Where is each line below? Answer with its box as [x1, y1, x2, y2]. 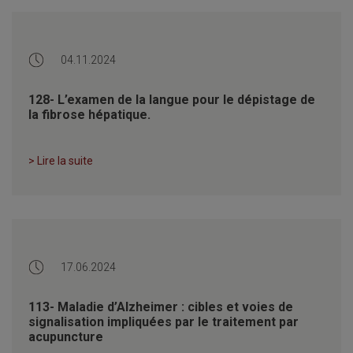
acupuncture [28, 329, 103, 344]
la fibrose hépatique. [28, 106, 150, 122]
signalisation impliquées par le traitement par [28, 314, 299, 329]
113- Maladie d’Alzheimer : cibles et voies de [28, 299, 293, 314]
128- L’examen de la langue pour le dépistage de [28, 91, 315, 107]
